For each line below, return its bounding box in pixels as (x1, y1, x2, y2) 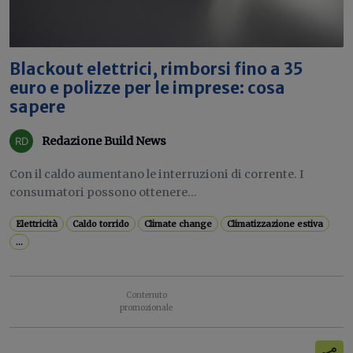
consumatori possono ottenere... (9, 185, 197, 199)
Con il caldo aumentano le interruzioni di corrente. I (9, 167, 304, 181)
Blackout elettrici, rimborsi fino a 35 (9, 59, 303, 80)
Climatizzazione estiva (227, 218, 324, 229)
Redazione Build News (42, 133, 166, 148)
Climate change (144, 218, 213, 229)
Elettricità (16, 218, 58, 229)
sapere (9, 97, 65, 117)
